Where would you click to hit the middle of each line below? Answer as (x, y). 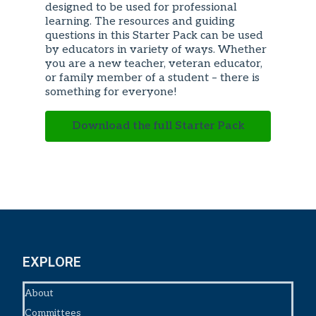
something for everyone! (111, 92)
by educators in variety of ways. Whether (156, 49)
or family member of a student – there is (152, 78)
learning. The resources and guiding (140, 21)
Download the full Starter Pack (158, 126)
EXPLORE (52, 262)
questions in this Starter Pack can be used (154, 35)
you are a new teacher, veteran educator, (154, 63)
